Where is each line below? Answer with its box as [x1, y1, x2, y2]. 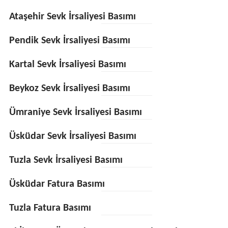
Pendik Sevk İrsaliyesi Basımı [9, 36, 130, 46]
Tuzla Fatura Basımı [9, 203, 91, 213]
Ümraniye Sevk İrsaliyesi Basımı [9, 107, 142, 118]
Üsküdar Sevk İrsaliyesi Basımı [9, 131, 136, 141]
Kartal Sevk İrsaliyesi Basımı [9, 60, 126, 70]
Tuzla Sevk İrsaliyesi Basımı [9, 155, 123, 165]
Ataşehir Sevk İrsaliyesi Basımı [9, 12, 136, 22]
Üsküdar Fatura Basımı [9, 179, 105, 189]
